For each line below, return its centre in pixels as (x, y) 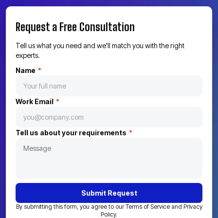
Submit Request (109, 193)
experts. (28, 55)
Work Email (35, 101)
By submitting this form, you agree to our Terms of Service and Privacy (109, 207)
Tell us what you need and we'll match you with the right (100, 45)
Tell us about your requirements (72, 133)
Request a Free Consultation (75, 27)
